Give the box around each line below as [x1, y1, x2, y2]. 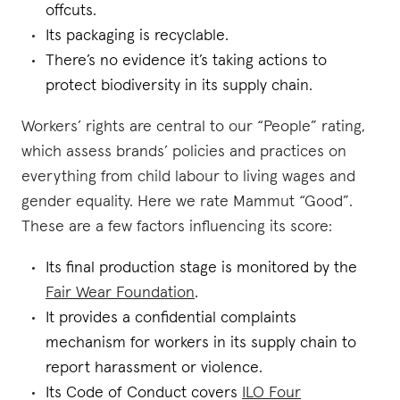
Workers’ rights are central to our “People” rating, [21, 119, 365, 135]
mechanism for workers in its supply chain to [46, 335, 356, 351]
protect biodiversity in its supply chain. [46, 78, 312, 94]
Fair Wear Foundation [46, 285, 195, 301]
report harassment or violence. [46, 360, 262, 376]
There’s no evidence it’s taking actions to [46, 53, 327, 69]
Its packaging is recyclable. [46, 28, 229, 44]
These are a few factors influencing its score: [21, 219, 332, 235]
